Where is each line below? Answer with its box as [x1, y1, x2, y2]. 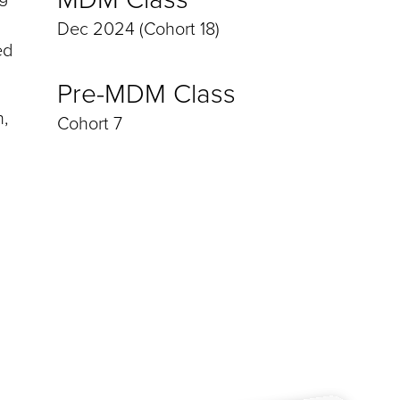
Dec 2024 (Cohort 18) [57, 15, 220, 43]
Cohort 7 [57, 110, 122, 137]
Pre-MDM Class [57, 74, 236, 114]
